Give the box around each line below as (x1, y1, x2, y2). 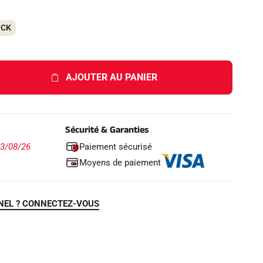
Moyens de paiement (79, 157, 161, 168)
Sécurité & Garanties (65, 123, 149, 137)
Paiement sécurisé (79, 141, 152, 152)
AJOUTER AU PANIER (65, 72, 157, 83)
